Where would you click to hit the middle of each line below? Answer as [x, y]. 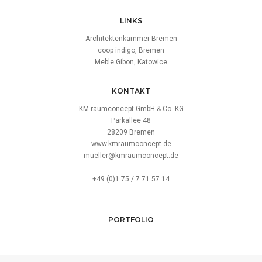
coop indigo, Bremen [131, 51]
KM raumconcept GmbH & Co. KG [131, 109]
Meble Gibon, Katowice [131, 62]
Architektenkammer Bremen [131, 39]
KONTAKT [131, 91]
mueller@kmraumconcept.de [131, 156]
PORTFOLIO [131, 220]
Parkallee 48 [131, 121]
